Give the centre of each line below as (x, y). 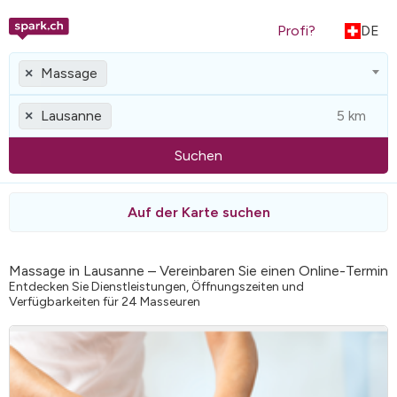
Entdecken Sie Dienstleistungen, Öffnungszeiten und (156, 286)
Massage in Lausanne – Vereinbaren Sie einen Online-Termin (198, 270)
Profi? (296, 31)
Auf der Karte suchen (198, 213)
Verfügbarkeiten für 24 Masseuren (105, 301)
